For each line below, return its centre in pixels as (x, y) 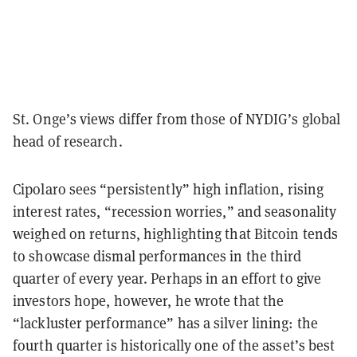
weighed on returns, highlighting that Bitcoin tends (176, 233)
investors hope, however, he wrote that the (149, 300)
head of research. (69, 141)
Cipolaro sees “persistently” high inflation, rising (169, 189)
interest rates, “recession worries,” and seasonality (175, 211)
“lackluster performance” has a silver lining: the (165, 323)
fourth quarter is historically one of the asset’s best (174, 345)
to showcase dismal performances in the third (157, 256)
